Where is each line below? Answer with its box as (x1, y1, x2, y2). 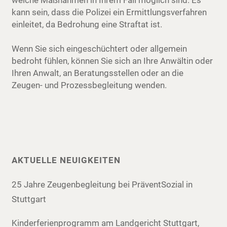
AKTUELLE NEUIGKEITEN (12, 155, 121, 165)
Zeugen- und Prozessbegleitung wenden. (12, 80, 167, 90)
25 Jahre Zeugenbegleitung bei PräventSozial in (12, 179, 193, 190)
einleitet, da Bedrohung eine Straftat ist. (12, 19, 163, 29)
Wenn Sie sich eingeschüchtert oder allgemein (12, 44, 187, 54)
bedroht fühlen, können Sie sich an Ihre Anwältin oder (12, 56, 213, 66)
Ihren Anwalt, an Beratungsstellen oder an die (12, 68, 184, 78)
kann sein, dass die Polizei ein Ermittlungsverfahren (12, 7, 207, 17)
